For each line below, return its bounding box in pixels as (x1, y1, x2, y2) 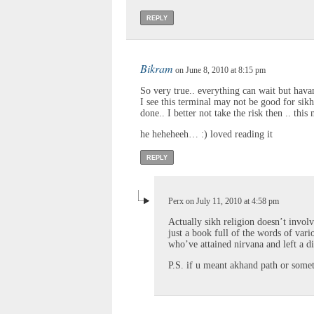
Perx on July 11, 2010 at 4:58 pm (168, 196, 279, 206)
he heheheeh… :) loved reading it (140, 128, 273, 139)
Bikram (140, 60, 173, 76)
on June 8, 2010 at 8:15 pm (173, 64, 266, 75)
